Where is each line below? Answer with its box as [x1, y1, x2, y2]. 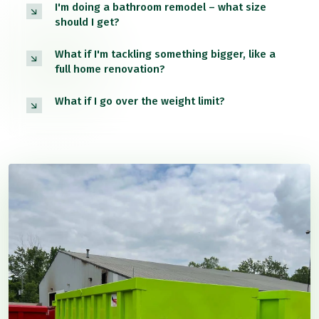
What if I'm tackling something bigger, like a [55, 48, 276, 61]
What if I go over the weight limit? [55, 95, 225, 108]
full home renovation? [55, 63, 165, 76]
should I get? [55, 16, 120, 29]
